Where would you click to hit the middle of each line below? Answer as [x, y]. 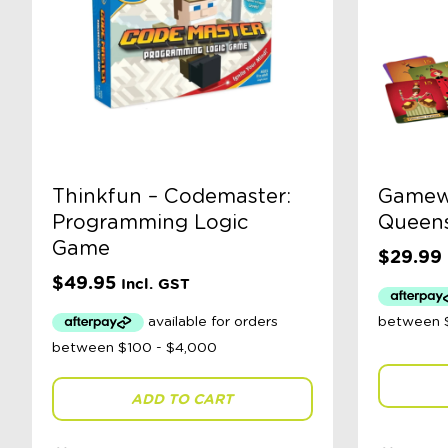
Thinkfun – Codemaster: [171, 196]
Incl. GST [155, 283]
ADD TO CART [182, 399]
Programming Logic [150, 222]
